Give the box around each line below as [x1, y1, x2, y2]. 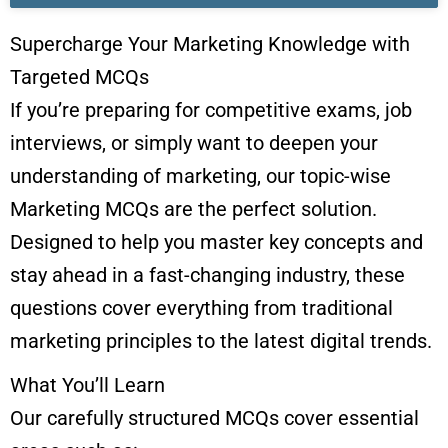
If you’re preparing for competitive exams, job [10, 98, 412, 123]
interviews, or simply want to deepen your [10, 131, 378, 156]
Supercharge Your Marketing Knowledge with [10, 32, 410, 57]
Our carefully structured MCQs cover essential [10, 406, 419, 431]
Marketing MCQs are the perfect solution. [10, 197, 377, 222]
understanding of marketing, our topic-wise [10, 164, 391, 189]
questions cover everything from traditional [10, 296, 393, 321]
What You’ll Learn [10, 373, 165, 398]
